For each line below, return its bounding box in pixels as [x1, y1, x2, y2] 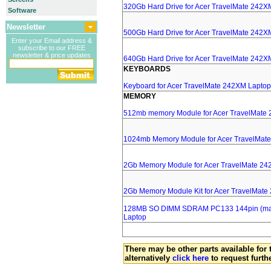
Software [8, 7, 36, 14]
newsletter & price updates [12, 51, 91, 59]
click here [172, 253, 209, 263]
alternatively [125, 253, 172, 263]
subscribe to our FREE [18, 44, 85, 51]
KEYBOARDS [123, 65, 171, 73]
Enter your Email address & [11, 37, 92, 44]
